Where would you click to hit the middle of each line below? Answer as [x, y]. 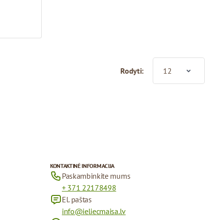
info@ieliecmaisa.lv [94, 211]
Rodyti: [132, 70]
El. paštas [77, 199]
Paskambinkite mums [96, 176]
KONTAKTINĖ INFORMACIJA [82, 165]
